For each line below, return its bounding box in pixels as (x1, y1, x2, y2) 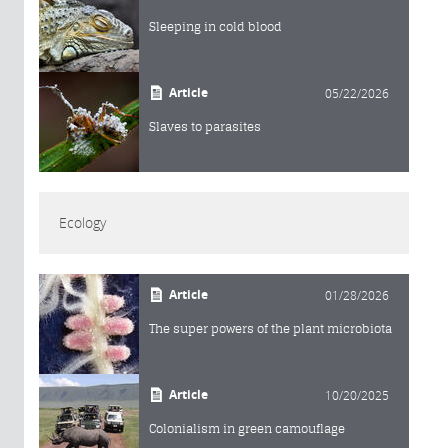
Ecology (59, 212, 106, 232)
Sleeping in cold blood (149, 18, 282, 34)
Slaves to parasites (149, 118, 261, 134)
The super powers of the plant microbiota (149, 320, 392, 336)
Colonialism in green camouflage (149, 420, 345, 436)
